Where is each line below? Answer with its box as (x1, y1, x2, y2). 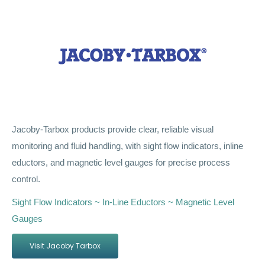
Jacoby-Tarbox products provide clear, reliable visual (12, 124, 214, 135)
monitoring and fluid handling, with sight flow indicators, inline (12, 141, 243, 151)
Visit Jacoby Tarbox (30, 241, 101, 251)
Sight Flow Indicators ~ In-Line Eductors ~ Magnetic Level (12, 197, 234, 208)
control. (12, 174, 40, 185)
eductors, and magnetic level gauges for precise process (12, 157, 230, 168)
